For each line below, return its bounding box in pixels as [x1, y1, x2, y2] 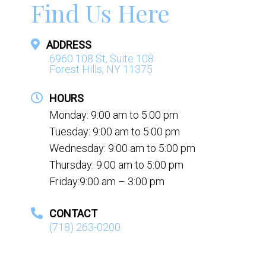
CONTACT [49, 207, 97, 220]
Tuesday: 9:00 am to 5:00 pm [49, 125, 180, 138]
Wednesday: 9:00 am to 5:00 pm [49, 141, 195, 154]
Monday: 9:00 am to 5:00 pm [49, 108, 178, 121]
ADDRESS [46, 38, 91, 51]
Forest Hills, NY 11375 [49, 62, 153, 75]
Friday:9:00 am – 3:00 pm [49, 175, 164, 188]
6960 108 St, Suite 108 [49, 52, 154, 65]
